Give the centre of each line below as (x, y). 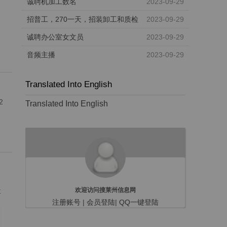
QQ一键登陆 (139, 202)
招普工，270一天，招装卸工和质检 (83, 20)
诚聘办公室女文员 (55, 37)
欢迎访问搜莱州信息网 (105, 190)
